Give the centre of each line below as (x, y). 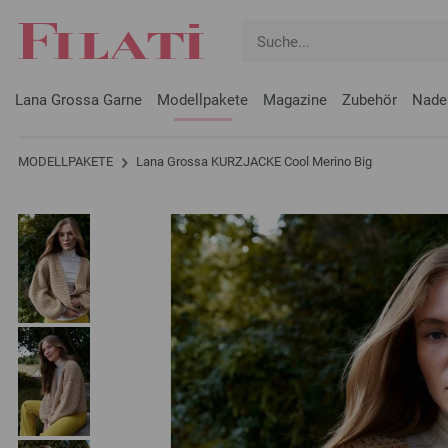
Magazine (295, 100)
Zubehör (369, 100)
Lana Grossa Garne (78, 100)
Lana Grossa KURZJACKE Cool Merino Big (252, 161)
